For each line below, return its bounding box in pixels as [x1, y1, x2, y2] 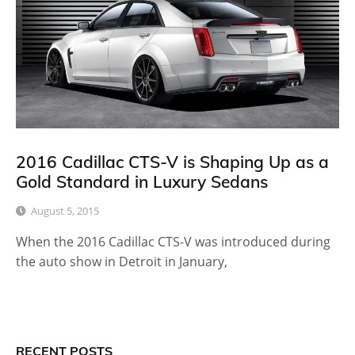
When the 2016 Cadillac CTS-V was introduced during [16, 233, 330, 251]
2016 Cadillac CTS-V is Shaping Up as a [16, 151, 329, 173]
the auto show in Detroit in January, [16, 253, 227, 271]
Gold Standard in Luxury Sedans [16, 171, 268, 193]
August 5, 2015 [31, 204, 99, 219]
